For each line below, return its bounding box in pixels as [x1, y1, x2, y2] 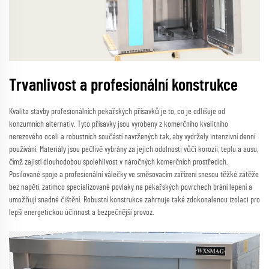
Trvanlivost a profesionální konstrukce [9, 77, 238, 95]
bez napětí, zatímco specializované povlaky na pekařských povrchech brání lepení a [9, 183, 252, 192]
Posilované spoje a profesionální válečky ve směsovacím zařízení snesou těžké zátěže [9, 171, 259, 180]
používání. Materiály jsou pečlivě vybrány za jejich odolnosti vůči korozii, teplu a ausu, [9, 145, 258, 154]
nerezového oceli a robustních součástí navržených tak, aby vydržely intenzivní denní [9, 133, 255, 142]
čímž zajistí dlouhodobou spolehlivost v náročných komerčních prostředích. [9, 158, 228, 167]
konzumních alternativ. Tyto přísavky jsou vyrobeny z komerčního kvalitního [9, 120, 228, 129]
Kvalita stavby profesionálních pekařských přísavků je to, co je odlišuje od [9, 107, 225, 116]
